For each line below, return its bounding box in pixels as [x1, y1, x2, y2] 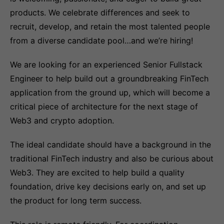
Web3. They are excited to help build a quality [10, 167, 184, 177]
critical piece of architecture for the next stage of [10, 101, 198, 111]
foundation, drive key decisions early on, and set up [10, 181, 206, 191]
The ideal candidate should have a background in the [10, 139, 211, 149]
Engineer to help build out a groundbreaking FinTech [10, 73, 208, 83]
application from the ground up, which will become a [10, 87, 210, 97]
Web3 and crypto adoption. [10, 115, 114, 125]
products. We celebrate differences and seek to [10, 7, 190, 17]
